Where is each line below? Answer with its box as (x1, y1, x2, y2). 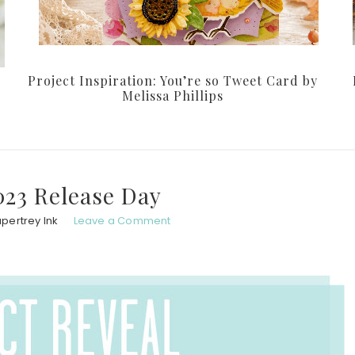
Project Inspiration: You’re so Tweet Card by (28, 72, 318, 90)
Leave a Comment (73, 212, 171, 228)
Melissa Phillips (122, 87, 223, 105)
